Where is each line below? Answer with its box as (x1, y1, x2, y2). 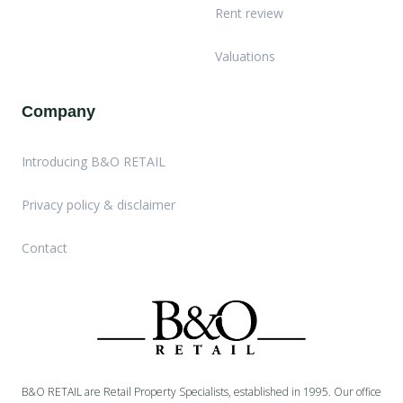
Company (22, 103, 95, 121)
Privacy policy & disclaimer (22, 196, 175, 214)
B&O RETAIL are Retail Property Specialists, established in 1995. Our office (22, 384, 381, 400)
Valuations (215, 48, 275, 66)
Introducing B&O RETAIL (22, 153, 166, 171)
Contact (22, 239, 67, 257)
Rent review (215, 4, 283, 22)
